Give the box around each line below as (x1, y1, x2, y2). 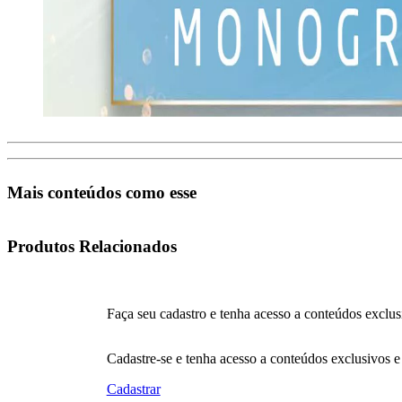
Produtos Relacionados (7, 236, 177, 256)
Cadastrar (106, 381, 161, 398)
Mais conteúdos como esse (7, 183, 197, 203)
